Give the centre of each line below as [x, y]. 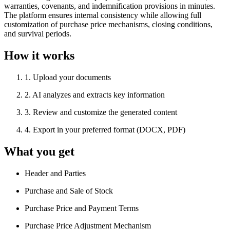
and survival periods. [38, 34]
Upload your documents [72, 78]
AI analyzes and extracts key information [99, 95]
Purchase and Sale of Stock [69, 191]
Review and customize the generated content [105, 112]
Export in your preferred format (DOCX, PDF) [109, 130]
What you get [39, 152]
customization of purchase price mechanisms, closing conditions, [108, 25]
